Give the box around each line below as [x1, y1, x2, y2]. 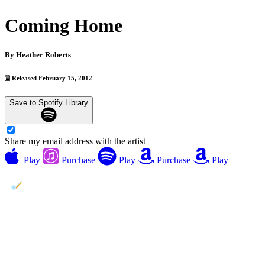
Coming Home [5, 15, 122, 37]
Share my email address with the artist [5, 136, 146, 147]
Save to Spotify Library [9, 98, 88, 107]
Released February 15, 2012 [10, 74, 93, 82]
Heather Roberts [16, 50, 71, 59]
